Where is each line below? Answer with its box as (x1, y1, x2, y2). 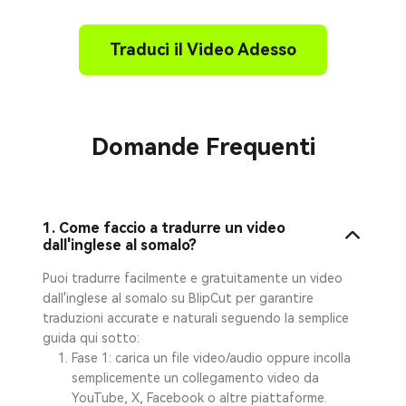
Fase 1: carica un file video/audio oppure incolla (72, 350, 352, 365)
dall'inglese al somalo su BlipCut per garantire (43, 290, 314, 305)
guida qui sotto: (43, 330, 140, 345)
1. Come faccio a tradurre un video (43, 218, 286, 237)
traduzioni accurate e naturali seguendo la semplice (43, 310, 350, 325)
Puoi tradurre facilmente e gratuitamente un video (43, 270, 343, 285)
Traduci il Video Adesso (110, 39, 296, 59)
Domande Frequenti (91, 132, 315, 160)
